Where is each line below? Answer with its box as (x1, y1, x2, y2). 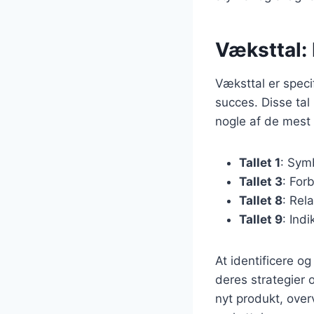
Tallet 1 (239, 155, 280, 170)
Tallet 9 (239, 212, 282, 226)
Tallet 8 (239, 193, 282, 207)
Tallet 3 (239, 174, 282, 189)
